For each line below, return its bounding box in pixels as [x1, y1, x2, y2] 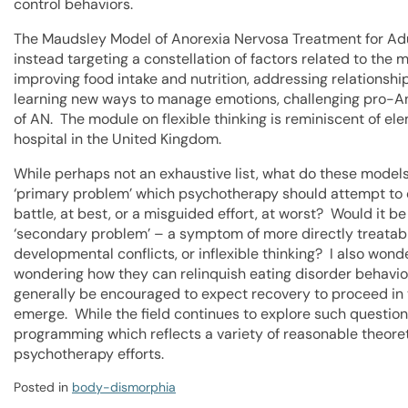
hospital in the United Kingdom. [14, 129, 221, 148]
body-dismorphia [72, 379, 176, 395]
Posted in [14, 379, 72, 395]
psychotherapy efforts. [14, 344, 164, 363]
